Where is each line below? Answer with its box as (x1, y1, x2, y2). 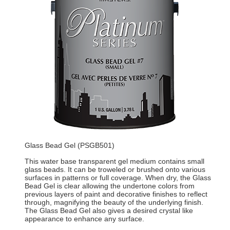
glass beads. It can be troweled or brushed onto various (24, 165, 205, 174)
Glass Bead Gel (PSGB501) (24, 141, 114, 150)
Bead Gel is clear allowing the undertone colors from (24, 182, 195, 190)
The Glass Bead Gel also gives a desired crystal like (24, 206, 193, 215)
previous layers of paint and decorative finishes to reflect (24, 190, 207, 199)
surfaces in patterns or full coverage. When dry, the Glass (24, 174, 211, 182)
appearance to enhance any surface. (24, 215, 144, 223)
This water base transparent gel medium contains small (24, 157, 204, 166)
